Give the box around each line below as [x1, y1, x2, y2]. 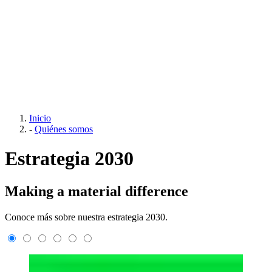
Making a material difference [5, 183, 188, 199]
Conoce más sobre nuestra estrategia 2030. [5, 211, 168, 222]
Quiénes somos [35, 123, 93, 134]
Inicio [29, 112, 51, 123]
